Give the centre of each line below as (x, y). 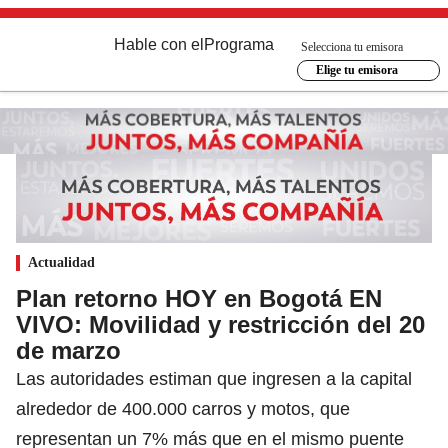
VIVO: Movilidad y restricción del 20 (220, 324)
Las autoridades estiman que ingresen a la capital (214, 378)
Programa (239, 44)
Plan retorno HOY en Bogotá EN (199, 298)
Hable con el (159, 44)
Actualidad (61, 262)
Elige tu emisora (356, 70)
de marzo (68, 350)
